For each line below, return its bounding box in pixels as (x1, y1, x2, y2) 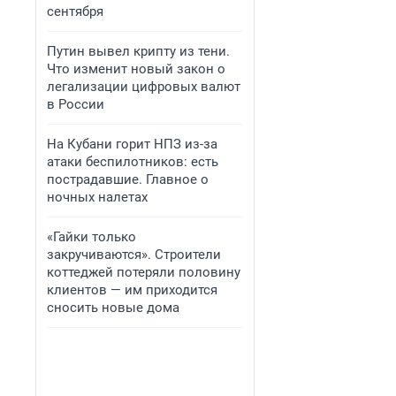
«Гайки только (47, 229, 136, 245)
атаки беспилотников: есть (47, 154, 218, 170)
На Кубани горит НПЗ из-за (47, 136, 217, 152)
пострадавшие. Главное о (47, 171, 209, 187)
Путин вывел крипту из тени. (47, 43, 230, 59)
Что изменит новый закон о (47, 61, 225, 77)
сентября (47, 4, 103, 19)
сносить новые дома (47, 300, 179, 316)
